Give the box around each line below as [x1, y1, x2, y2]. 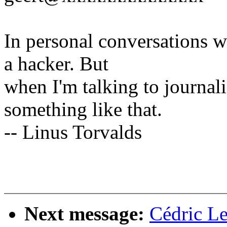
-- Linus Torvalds [4, 121, 142, 143]
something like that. [4, 98, 162, 121]
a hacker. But [4, 53, 108, 75]
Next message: [24, 203, 149, 225]
